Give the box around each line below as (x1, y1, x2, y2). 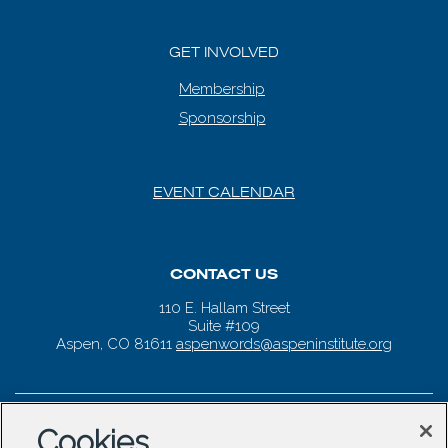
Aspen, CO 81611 (56, 335, 176, 353)
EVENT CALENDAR (153, 183, 295, 201)
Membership (179, 80, 265, 98)
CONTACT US (170, 265, 278, 283)
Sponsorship (178, 109, 266, 127)
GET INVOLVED (169, 43, 279, 61)
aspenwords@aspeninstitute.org (176, 335, 392, 353)
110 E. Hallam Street (158, 299, 290, 317)
